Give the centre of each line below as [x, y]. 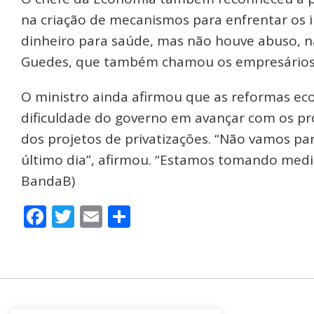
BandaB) [48, 180]
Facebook [98, 216]
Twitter [114, 216]
